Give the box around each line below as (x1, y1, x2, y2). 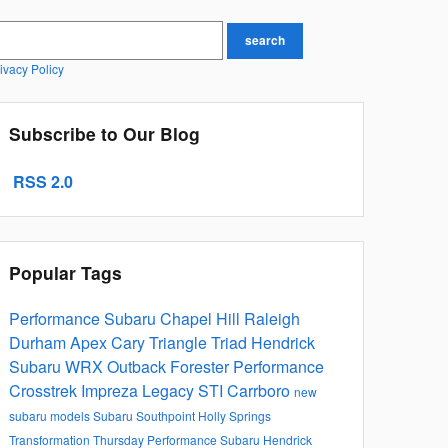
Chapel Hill (160, 307, 244, 331)
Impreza (81, 379, 142, 403)
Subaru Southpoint (93, 407, 198, 425)
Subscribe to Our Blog (9, 121, 200, 147)
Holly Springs (198, 407, 271, 425)
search (245, 31, 285, 50)
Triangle (149, 331, 211, 355)
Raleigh (244, 307, 300, 331)
